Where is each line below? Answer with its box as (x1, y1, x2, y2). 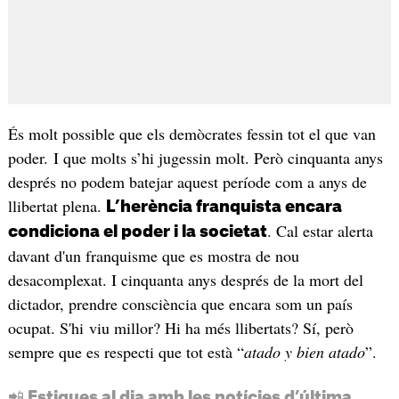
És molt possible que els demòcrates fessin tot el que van (7, 123, 376, 145)
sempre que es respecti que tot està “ (7, 341, 244, 363)
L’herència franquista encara (105, 199, 342, 216)
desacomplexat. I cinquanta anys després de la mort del (7, 269, 363, 291)
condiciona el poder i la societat (7, 224, 267, 240)
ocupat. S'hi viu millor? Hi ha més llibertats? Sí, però (7, 317, 354, 339)
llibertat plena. (7, 195, 106, 217)
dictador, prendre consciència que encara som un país (7, 293, 353, 315)
